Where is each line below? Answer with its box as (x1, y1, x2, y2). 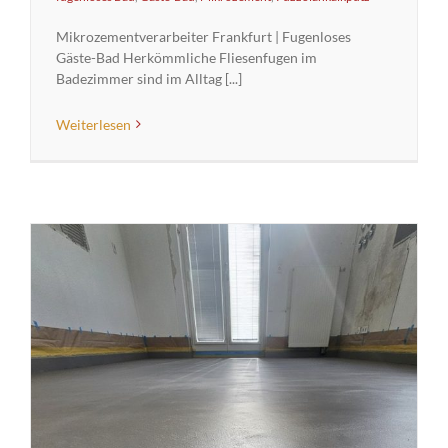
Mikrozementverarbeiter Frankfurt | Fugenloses (56, 27, 351, 45)
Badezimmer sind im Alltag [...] (56, 69, 242, 87)
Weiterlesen (56, 115, 131, 133)
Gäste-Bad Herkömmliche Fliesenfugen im (56, 48, 317, 66)
